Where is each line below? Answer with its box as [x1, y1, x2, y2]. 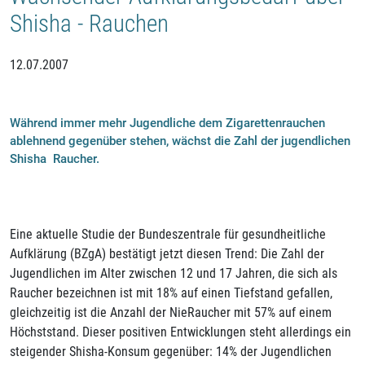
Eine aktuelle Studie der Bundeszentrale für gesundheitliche [10, 226, 326, 243]
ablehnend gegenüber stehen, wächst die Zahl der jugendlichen [10, 134, 350, 149]
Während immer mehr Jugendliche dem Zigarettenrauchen [10, 116, 325, 131]
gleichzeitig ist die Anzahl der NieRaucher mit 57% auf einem [10, 305, 332, 321]
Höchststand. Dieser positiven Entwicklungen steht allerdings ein [10, 324, 351, 341]
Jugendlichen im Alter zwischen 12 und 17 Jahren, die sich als [10, 266, 337, 282]
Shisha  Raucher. [10, 152, 99, 167]
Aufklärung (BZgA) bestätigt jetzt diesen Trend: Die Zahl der [10, 246, 324, 262]
